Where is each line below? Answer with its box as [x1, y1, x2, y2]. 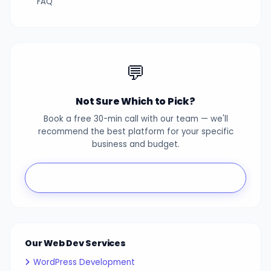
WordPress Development [33, 256, 135, 269]
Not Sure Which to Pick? [76, 94, 195, 108]
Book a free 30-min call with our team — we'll [43, 113, 228, 125]
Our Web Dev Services [25, 237, 126, 250]
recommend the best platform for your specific [38, 125, 233, 137]
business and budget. [91, 138, 180, 150]
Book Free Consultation [85, 171, 194, 184]
